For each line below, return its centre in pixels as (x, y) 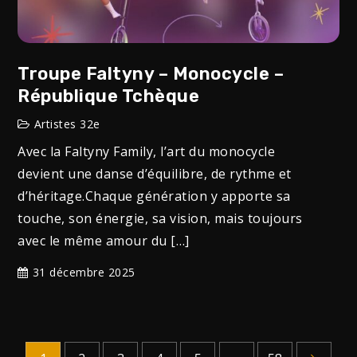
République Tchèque (109, 96)
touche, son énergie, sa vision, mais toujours (160, 219)
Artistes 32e (67, 124)
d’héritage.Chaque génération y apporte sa (154, 196)
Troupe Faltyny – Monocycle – (151, 74)
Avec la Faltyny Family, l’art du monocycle (147, 152)
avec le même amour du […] (104, 241)
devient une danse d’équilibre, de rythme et (155, 174)
